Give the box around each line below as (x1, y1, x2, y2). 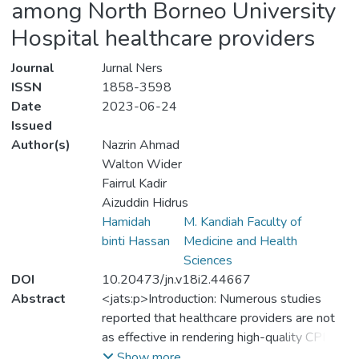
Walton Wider (101, 155, 182, 174)
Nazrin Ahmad (101, 136, 179, 155)
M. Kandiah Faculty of (183, 213, 301, 232)
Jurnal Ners (101, 59, 163, 78)
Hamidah (101, 213, 151, 232)
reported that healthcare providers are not (101, 309, 335, 328)
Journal (11, 59, 54, 78)
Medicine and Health (183, 232, 297, 251)
